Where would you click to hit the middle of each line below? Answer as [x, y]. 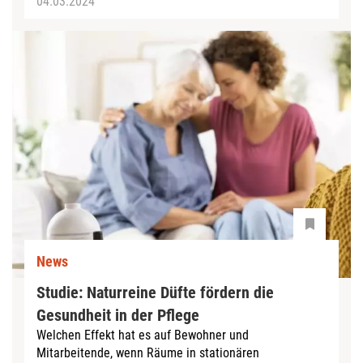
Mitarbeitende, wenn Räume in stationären [148, 353]
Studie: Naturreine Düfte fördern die [155, 293]
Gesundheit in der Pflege [118, 316]
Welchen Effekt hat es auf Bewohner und [143, 335]
